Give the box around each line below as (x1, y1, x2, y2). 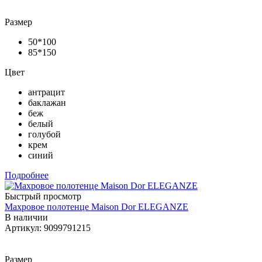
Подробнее (5, 170, 49, 180)
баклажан (28, 97, 66, 108)
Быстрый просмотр (5, 191, 81, 201)
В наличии (5, 212, 48, 222)
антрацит (28, 87, 65, 97)
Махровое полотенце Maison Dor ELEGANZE (5, 201, 188, 212)
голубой (28, 129, 61, 139)
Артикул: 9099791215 (5, 222, 91, 233)
